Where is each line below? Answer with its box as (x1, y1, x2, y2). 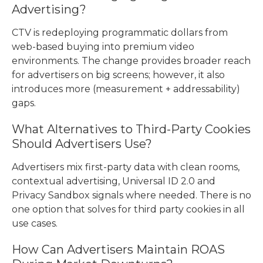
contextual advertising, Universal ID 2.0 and (12, 176, 215, 187)
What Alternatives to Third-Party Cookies (12, 122, 251, 137)
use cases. (12, 218, 58, 230)
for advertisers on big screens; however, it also (12, 69, 225, 81)
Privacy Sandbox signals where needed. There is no (12, 190, 251, 201)
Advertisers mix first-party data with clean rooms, (12, 161, 240, 173)
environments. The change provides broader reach (12, 55, 251, 67)
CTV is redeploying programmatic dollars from (12, 27, 228, 39)
